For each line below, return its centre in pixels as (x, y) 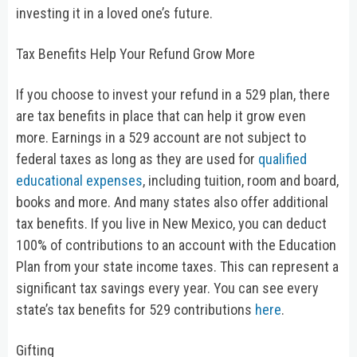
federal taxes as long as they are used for (137, 159)
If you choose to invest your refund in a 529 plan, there (173, 94)
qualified (282, 159)
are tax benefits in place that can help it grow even (161, 116)
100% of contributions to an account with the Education (176, 245)
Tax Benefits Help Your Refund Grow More (135, 53)
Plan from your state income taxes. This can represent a (177, 266)
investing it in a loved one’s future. (114, 13)
